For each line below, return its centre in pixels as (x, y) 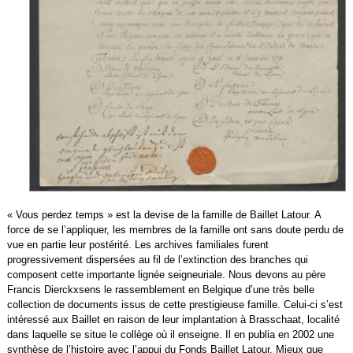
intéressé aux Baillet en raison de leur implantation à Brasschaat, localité (173, 320)
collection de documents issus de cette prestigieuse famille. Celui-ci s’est (175, 305)
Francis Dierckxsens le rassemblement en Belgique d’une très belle (160, 290)
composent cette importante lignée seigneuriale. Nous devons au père (166, 275)
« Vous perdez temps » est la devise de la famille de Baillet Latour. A (163, 215)
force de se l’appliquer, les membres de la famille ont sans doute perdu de (175, 230)
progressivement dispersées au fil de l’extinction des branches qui (157, 260)
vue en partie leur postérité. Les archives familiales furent (137, 245)
